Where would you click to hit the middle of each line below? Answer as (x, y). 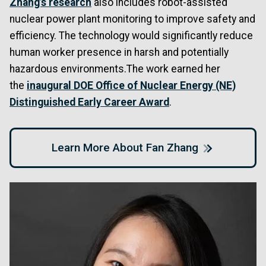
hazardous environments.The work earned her (115, 69)
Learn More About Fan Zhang (125, 147)
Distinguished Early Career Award (89, 102)
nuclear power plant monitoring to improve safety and (132, 19)
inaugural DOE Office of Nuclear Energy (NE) (131, 86)
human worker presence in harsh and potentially (119, 53)
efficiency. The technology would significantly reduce (131, 36)
